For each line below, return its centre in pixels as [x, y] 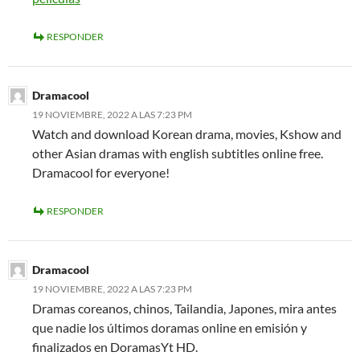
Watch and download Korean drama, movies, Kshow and [187, 134]
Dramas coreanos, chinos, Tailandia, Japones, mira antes [184, 309]
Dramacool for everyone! [101, 173]
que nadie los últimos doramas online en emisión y [170, 328]
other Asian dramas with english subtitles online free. [178, 153]
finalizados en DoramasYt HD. [115, 347]
